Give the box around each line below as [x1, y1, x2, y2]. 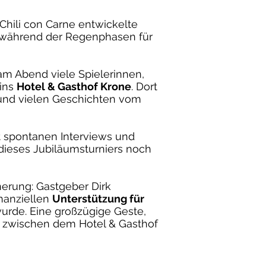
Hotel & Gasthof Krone [17, 80, 131, 93]
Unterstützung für [52, 192, 144, 205]
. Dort [131, 80, 157, 93]
